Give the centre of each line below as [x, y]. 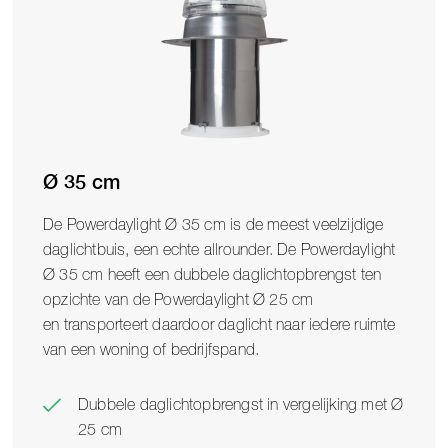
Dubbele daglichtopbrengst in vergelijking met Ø [241, 404]
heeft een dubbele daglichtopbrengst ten [242, 274]
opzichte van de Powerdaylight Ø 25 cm [178, 299]
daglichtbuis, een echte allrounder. [160, 249]
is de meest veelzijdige [304, 224]
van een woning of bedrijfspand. [153, 349]
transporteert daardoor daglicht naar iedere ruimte [229, 324]
